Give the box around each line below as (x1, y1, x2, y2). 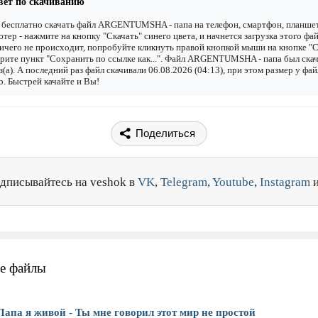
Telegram (160, 175, 207, 190)
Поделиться (136, 127, 195, 140)
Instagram (260, 175, 310, 190)
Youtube (212, 175, 254, 190)
